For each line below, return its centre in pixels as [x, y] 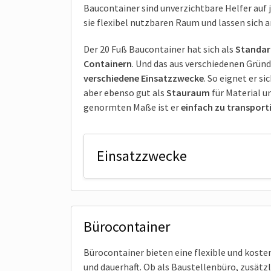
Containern [108, 63]
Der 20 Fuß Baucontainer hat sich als [159, 49]
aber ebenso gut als [125, 92]
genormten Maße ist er [132, 107]
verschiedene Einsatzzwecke [144, 78]
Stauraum [188, 92]
